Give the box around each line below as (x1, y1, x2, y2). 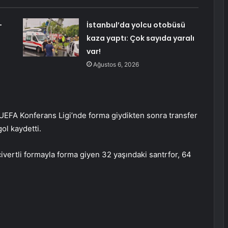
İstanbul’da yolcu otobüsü (86, 20, 185, 31)
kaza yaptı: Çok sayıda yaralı (86, 33, 194, 44)
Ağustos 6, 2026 (93, 61, 139, 69)
